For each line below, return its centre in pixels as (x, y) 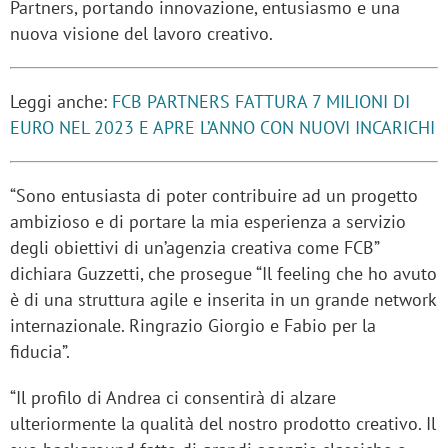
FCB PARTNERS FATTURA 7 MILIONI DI (261, 101)
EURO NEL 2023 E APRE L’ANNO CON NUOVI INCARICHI (222, 127)
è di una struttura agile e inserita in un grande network (223, 299)
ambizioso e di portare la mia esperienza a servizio (208, 221)
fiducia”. (40, 351)
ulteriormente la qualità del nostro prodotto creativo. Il (223, 423)
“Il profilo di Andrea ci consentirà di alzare (173, 397)
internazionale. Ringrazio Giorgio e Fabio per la (193, 325)
